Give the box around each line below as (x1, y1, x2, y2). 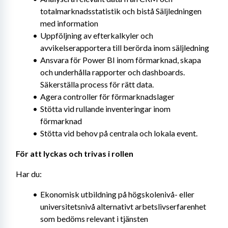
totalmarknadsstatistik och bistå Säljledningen (40, 6, 202, 16)
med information (40, 18, 98, 28)
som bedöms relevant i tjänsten (40, 214, 148, 223)
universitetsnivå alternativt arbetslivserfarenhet (40, 202, 206, 211)
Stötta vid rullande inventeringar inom (40, 104, 170, 113)
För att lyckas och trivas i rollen (16, 149, 133, 158)
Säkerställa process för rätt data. (40, 79, 154, 89)
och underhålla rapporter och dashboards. (40, 67, 185, 77)
